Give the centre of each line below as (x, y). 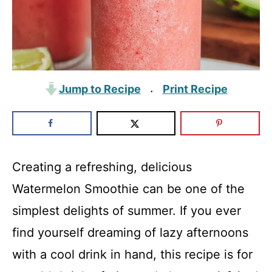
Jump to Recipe (100, 89)
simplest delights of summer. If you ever (127, 211)
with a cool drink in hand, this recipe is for (132, 254)
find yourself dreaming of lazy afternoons (130, 233)
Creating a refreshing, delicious (102, 167)
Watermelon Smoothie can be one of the (128, 189)
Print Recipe (195, 89)
